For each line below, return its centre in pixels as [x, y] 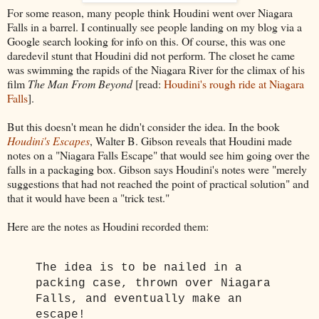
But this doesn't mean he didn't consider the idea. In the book [143, 126]
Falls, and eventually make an [139, 299]
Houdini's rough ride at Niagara [234, 83]
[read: [148, 83]
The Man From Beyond [80, 83]
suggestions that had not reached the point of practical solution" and [158, 183]
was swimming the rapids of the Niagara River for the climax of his [156, 69]
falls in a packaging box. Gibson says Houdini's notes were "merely [157, 169]
